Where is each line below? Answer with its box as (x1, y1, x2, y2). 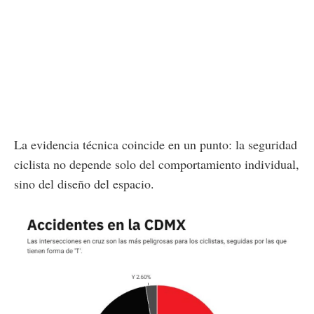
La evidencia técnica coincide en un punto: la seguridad (14, 135, 297, 153)
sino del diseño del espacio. (14, 175, 154, 192)
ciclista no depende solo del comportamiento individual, (14, 155, 299, 172)
